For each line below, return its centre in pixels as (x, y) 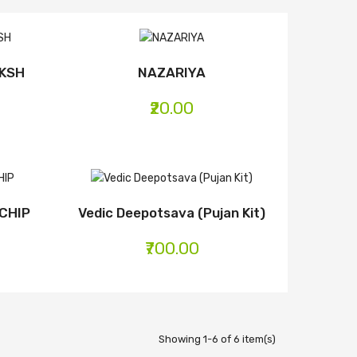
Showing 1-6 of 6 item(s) (217, 339)
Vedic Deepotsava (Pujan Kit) (172, 212)
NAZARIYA (172, 73)
